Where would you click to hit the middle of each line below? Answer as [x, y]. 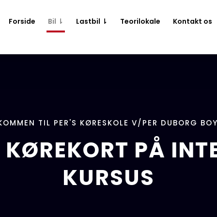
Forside [22, 22]
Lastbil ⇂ [92, 22]
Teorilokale [140, 22]
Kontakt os [192, 22]
